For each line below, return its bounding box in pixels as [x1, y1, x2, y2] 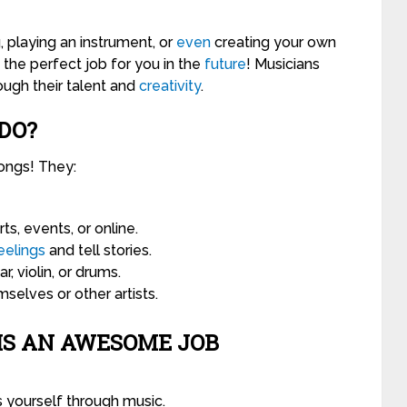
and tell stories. [45, 242, 153, 259]
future [204, 55, 246, 73]
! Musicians [246, 55, 320, 73]
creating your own [211, 34, 336, 51]
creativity [139, 77, 201, 94]
